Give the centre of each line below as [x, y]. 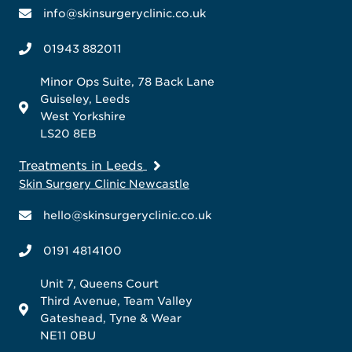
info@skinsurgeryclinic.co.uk [125, 13]
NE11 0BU [68, 335]
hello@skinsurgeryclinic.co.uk [127, 215]
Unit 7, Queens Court [99, 283]
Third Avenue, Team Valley [116, 301]
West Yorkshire [83, 116]
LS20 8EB [68, 133]
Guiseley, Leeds [85, 99]
